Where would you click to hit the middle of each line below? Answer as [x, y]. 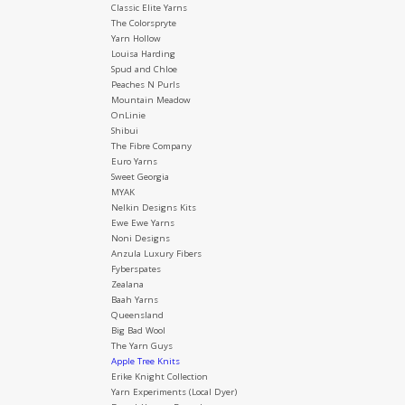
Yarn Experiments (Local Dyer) [174, 392]
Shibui [124, 131]
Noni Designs [140, 239]
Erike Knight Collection [159, 377]
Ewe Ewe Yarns [142, 223]
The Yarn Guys [141, 346]
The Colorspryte [143, 24]
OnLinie [128, 116]
